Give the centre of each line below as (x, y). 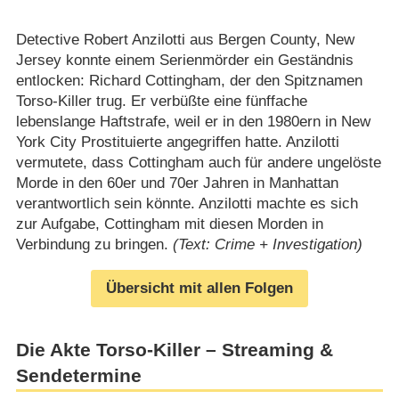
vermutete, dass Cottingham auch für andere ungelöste (198, 162)
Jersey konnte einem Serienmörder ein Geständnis (184, 60)
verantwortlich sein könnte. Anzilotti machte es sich (187, 203)
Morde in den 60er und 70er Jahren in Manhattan (177, 183)
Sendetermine (78, 376)
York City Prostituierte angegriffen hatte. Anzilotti (177, 142)
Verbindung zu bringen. (94, 244)
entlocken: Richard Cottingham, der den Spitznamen (189, 80)
